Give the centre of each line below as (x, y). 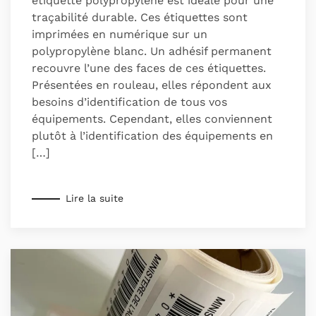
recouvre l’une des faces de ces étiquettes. (149, 68)
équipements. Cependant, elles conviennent (152, 119)
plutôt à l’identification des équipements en (152, 135)
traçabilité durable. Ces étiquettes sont (140, 17)
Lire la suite (95, 199)
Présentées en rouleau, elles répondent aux (152, 85)
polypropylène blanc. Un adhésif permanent (152, 51)
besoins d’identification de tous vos (129, 102)
